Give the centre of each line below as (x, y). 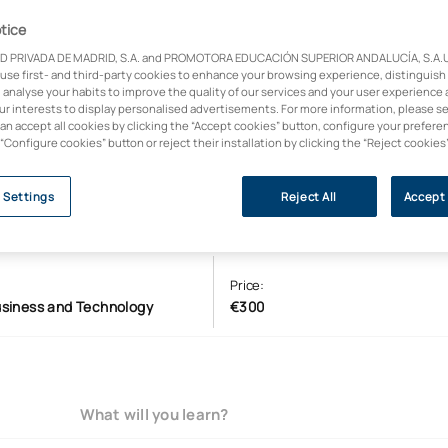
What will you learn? (154, 414)
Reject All (309, 196)
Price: (247, 285)
